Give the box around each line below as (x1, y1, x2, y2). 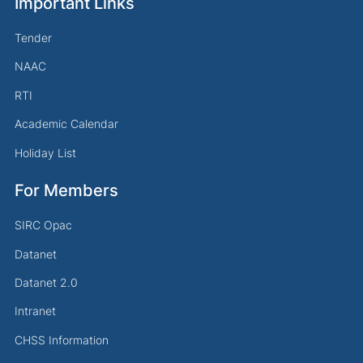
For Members (15, 181, 118, 201)
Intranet (15, 304, 56, 318)
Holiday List (15, 145, 76, 160)
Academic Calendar (15, 117, 118, 131)
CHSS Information (15, 332, 109, 347)
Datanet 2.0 (15, 275, 78, 289)
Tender (15, 31, 52, 45)
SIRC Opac (15, 218, 72, 233)
